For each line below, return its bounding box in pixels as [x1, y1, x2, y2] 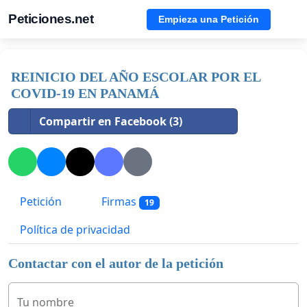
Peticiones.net [8, 12, 93, 26]
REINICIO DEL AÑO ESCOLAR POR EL [11, 69, 260, 84]
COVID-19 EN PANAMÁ [11, 86, 159, 101]
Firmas [99, 194, 139, 210]
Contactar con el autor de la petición [8, 256, 223, 271]
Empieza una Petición [158, 13, 259, 25]
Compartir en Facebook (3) [39, 114, 182, 129]
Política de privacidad [20, 222, 130, 238]
